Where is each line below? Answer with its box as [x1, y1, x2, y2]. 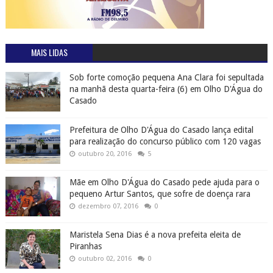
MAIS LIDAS [30, 46, 68, 59]
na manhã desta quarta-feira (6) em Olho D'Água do [69, 84, 263, 94]
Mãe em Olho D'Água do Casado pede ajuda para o [69, 177, 260, 188]
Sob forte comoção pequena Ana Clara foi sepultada [69, 73, 264, 83]
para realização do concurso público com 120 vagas [69, 136, 261, 147]
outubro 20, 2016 [77, 150, 132, 158]
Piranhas [69, 241, 102, 252]
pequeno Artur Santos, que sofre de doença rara [69, 189, 250, 199]
